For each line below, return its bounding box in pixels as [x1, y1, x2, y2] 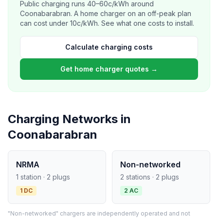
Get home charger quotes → [60, 65, 158, 73]
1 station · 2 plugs [16, 173, 70, 181]
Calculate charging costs [65, 43, 153, 51]
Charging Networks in [8, 112, 131, 126]
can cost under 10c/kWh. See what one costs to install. [20, 19, 194, 27]
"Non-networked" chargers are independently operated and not [8, 210, 190, 217]
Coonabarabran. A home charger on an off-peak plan [20, 9, 191, 18]
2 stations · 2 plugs [120, 173, 179, 181]
